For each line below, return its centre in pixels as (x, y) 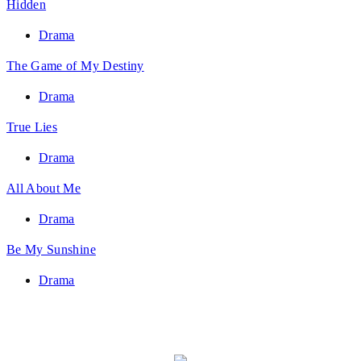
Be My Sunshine (51, 249)
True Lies (32, 127)
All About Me (44, 188)
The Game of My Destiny (75, 65)
